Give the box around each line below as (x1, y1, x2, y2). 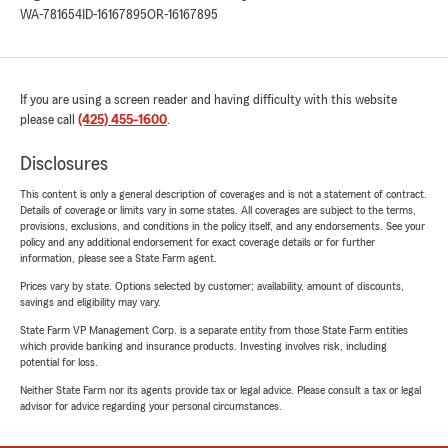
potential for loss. (20, 356, 98, 369)
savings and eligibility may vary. (20, 296, 161, 309)
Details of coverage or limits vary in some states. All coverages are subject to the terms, (20, 204, 416, 217)
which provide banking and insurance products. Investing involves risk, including (20, 340, 387, 353)
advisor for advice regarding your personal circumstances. (20, 400, 282, 413)
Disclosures (20, 154, 108, 175)
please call (20, 113, 78, 128)
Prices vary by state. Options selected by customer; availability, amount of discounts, (20, 280, 404, 293)
